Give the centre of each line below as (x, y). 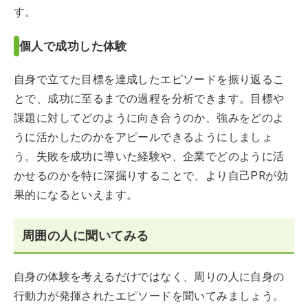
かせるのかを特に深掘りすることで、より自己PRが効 (151, 176)
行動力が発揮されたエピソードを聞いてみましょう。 (149, 296)
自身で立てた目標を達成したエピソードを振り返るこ (149, 79)
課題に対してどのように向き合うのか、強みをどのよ (149, 118)
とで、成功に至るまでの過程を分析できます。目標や (149, 99)
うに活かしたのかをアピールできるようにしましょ (144, 137)
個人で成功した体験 (73, 46)
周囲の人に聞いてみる (86, 235)
